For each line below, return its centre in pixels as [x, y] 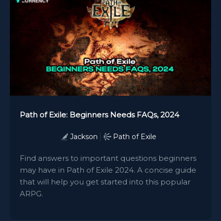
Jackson [84, 137]
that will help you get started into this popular [105, 182]
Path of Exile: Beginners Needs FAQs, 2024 [99, 115]
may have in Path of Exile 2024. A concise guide [108, 170]
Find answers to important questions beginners [108, 158]
